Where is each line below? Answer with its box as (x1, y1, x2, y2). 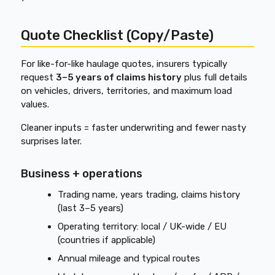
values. (21, 99, 50, 110)
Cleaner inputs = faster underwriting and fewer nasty (21, 122, 247, 133)
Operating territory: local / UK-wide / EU (58, 221, 227, 232)
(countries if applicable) (58, 234, 156, 246)
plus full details (182, 72, 248, 83)
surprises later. (21, 136, 82, 147)
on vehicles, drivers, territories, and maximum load (21, 85, 233, 96)
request (21, 72, 56, 83)
